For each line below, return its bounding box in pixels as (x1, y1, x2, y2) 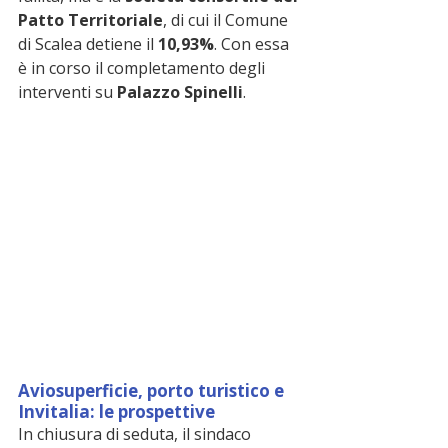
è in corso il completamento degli (18, 56, 269, 79)
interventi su (18, 80, 117, 103)
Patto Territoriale (18, 8, 163, 31)
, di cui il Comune (163, 8, 292, 31)
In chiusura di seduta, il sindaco (18, 422, 255, 445)
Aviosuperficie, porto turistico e (18, 378, 288, 402)
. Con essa (214, 32, 293, 55)
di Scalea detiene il (18, 32, 158, 55)
